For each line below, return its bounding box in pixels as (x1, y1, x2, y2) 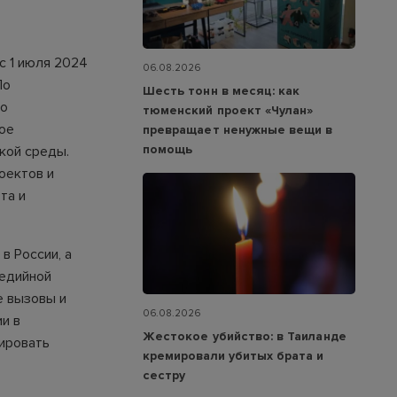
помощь (143, 141, 193, 157)
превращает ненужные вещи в (143, 121, 333, 137)
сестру (143, 368, 186, 384)
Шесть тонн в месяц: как (143, 82, 300, 98)
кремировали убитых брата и (143, 348, 324, 364)
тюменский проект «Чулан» (143, 102, 314, 118)
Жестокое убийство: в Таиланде (143, 329, 346, 345)
